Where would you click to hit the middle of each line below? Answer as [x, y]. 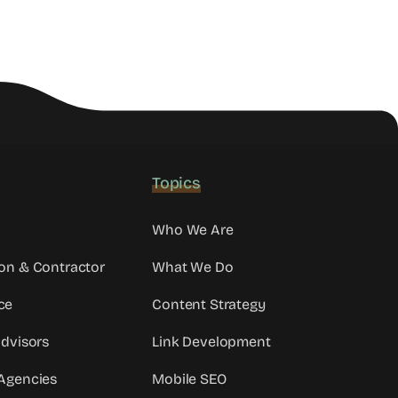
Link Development [211, 342]
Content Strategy [209, 305]
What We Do [193, 267]
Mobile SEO [189, 379]
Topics [176, 183]
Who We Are [193, 230]
